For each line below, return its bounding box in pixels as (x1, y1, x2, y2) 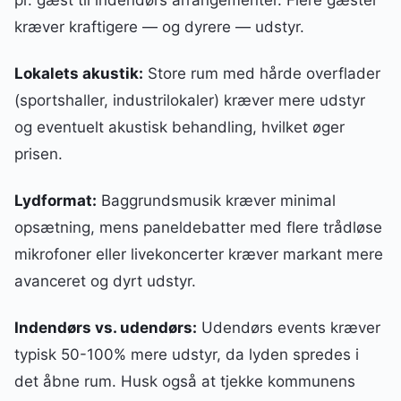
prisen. (14, 144, 63, 163)
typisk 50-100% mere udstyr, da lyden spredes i (14, 346, 359, 364)
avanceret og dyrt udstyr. (14, 272, 196, 291)
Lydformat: (14, 192, 97, 210)
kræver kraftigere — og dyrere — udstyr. (14, 17, 304, 36)
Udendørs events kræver (197, 319, 380, 337)
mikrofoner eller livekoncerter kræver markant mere (14, 245, 383, 264)
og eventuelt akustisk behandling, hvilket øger (14, 117, 345, 136)
